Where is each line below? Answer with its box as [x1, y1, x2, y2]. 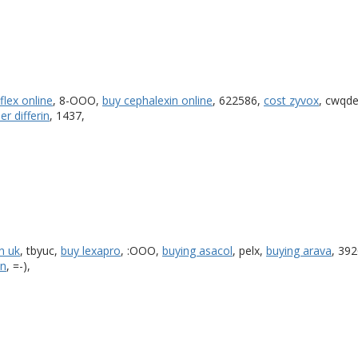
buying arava [266, 242, 332, 258]
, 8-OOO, [53, 92, 102, 108]
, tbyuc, [20, 242, 61, 258]
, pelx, [233, 242, 266, 258]
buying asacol [162, 242, 233, 258]
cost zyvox [264, 92, 319, 108]
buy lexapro [61, 242, 121, 258]
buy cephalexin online [102, 92, 213, 108]
